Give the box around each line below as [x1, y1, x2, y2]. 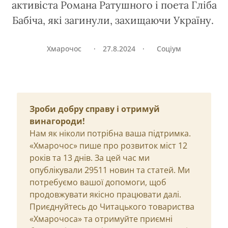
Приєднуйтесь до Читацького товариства [30, 201, 194, 212]
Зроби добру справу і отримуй [30, 103, 160, 115]
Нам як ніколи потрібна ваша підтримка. [30, 128, 191, 139]
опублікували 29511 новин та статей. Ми [30, 164, 190, 176]
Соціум [157, 44, 181, 53]
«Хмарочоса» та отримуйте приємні [30, 213, 173, 224]
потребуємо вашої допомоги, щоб [30, 177, 166, 188]
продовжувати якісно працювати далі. [30, 189, 181, 200]
